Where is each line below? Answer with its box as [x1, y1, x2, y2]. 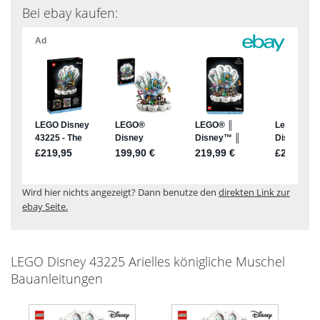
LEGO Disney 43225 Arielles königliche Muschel [11, 252, 285, 270]
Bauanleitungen [11, 269, 103, 287]
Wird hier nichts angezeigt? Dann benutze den [22, 185, 219, 199]
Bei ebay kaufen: [22, 4, 118, 21]
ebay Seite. [22, 199, 68, 213]
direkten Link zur [219, 185, 290, 199]
